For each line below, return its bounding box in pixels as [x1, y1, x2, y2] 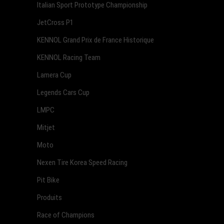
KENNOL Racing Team [37, 52, 100, 62]
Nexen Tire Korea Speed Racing [37, 157, 127, 167]
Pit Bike [37, 175, 59, 184]
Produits [37, 192, 62, 202]
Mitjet [37, 122, 55, 132]
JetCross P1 [37, 17, 73, 27]
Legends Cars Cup [37, 87, 89, 97]
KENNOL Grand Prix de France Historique [37, 35, 154, 44]
